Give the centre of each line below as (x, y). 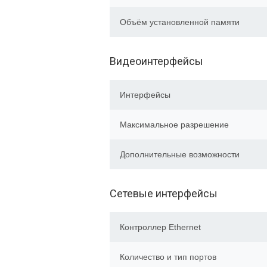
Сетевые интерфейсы (164, 193)
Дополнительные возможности (180, 154)
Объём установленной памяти (180, 22)
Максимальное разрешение (174, 125)
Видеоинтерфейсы (156, 61)
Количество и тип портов (168, 257)
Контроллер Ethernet (160, 227)
